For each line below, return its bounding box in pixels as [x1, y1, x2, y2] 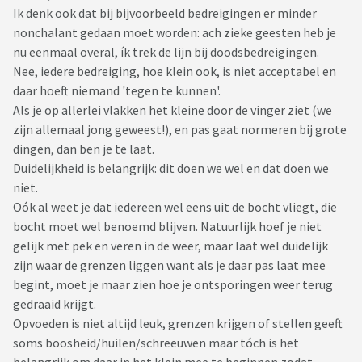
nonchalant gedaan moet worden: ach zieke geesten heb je [13, 24, 336, 41]
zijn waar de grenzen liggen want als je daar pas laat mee [13, 257, 326, 274]
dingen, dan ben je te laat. [13, 141, 154, 158]
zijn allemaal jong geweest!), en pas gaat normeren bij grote [13, 121, 347, 138]
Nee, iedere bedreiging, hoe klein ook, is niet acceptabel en [13, 63, 336, 80]
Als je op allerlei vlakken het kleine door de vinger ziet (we [13, 102, 332, 119]
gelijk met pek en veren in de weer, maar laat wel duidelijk [13, 238, 328, 255]
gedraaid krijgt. [13, 296, 96, 313]
